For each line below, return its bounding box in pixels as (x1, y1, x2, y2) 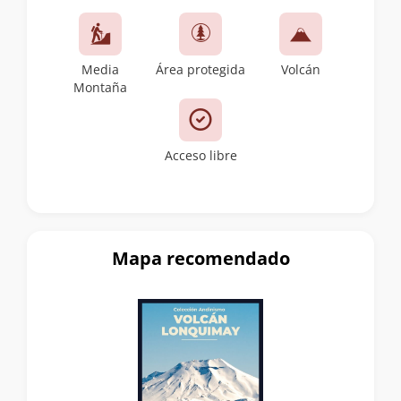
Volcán (281, 61, 320, 78)
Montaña (73, 79, 127, 96)
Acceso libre (164, 147, 237, 164)
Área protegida (156, 61, 245, 78)
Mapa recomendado (111, 246, 290, 270)
